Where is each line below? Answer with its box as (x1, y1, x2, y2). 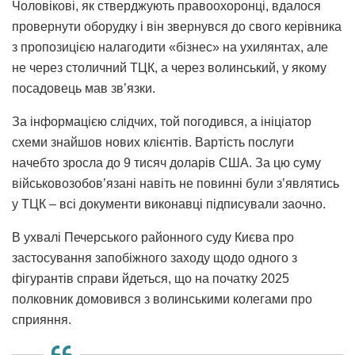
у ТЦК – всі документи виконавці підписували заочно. (12, 197, 326, 211)
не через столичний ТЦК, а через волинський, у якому (12, 60, 326, 74)
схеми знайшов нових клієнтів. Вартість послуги (12, 135, 294, 149)
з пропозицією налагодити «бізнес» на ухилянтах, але (12, 40, 328, 54)
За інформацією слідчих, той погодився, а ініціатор (12, 114, 311, 128)
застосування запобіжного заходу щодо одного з (12, 250, 297, 265)
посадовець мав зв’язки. (12, 81, 158, 95)
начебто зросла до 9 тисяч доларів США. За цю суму (12, 155, 321, 170)
